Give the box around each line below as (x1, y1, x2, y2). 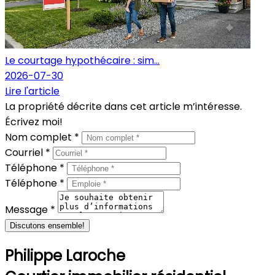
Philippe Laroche (5, 245, 125, 266)
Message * (5, 203, 58, 217)
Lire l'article (5, 84, 60, 98)
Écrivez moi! (5, 115, 63, 129)
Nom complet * (5, 130, 82, 144)
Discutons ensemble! (10, 221, 85, 230)
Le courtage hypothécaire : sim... (5, 53, 160, 68)
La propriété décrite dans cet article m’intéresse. (5, 99, 242, 114)
